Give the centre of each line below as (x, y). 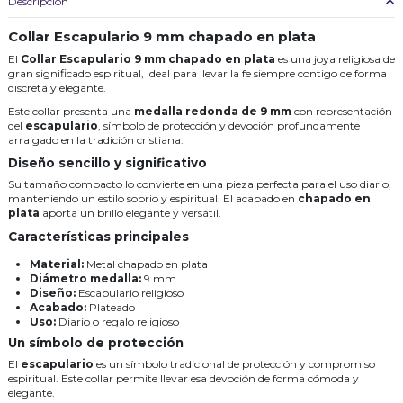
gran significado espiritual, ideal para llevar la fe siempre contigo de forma (197, 74)
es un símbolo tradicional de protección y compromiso (234, 364)
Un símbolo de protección (96, 343)
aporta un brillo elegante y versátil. (130, 213)
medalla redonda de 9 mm (213, 111)
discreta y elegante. (57, 88)
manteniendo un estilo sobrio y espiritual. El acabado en (153, 199)
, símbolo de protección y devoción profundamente (229, 125)
